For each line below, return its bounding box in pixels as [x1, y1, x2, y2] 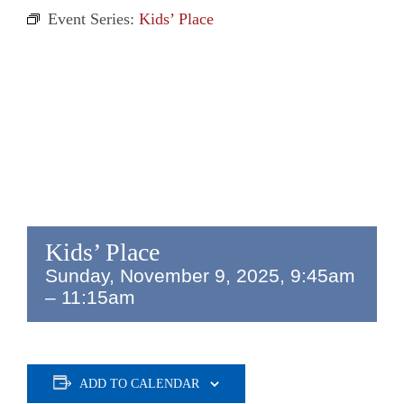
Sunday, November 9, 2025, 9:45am [45, 265, 355, 286]
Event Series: [48, 10, 139, 28]
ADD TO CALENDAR [79, 377, 199, 390]
